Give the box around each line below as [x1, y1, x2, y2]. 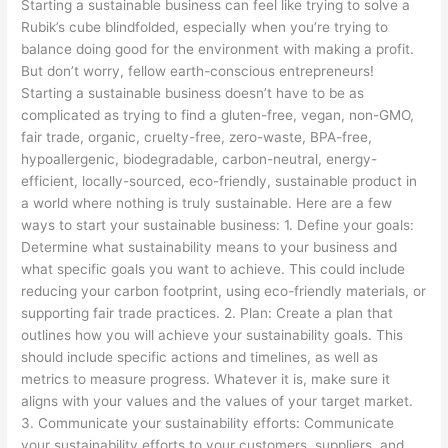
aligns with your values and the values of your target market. [21, 393, 414, 410]
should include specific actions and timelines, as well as [21, 349, 379, 366]
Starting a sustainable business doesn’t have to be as [21, 85, 365, 102]
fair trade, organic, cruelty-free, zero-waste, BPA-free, [21, 129, 373, 146]
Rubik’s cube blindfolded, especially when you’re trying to [21, 19, 389, 36]
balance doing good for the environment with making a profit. [21, 41, 415, 58]
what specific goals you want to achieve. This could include [21, 261, 406, 278]
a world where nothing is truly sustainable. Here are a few [21, 195, 393, 212]
